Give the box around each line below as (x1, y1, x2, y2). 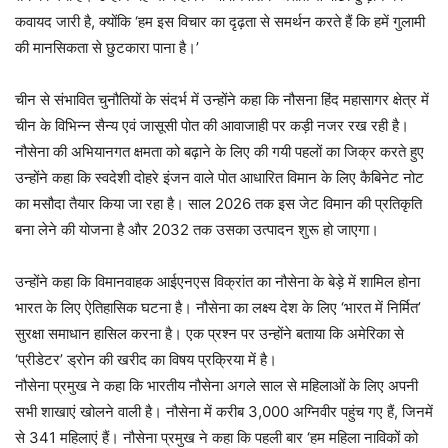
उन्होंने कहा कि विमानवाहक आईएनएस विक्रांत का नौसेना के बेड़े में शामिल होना (15, 272, 420, 291)
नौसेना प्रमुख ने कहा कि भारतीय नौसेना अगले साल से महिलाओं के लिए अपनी (15, 376, 418, 395)
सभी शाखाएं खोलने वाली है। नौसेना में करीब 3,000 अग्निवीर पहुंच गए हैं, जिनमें (15, 402, 433, 421)
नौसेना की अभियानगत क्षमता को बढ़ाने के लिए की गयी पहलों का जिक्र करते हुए (15, 142, 424, 161)
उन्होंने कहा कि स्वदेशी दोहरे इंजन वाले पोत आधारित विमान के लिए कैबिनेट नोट (15, 168, 424, 187)
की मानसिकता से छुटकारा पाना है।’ (15, 38, 199, 57)
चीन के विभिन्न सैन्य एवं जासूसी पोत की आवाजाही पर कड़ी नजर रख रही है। (15, 116, 409, 135)
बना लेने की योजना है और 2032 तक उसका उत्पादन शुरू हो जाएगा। (15, 220, 379, 239)
